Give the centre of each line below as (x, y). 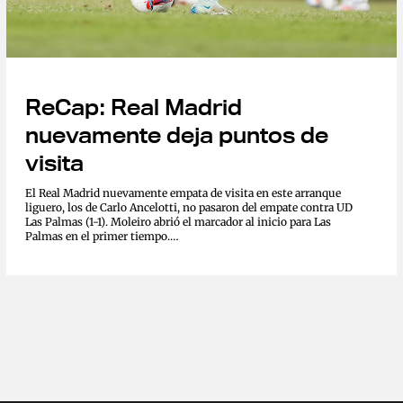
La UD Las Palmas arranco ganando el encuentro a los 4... (170, 265)
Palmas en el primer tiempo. (97, 237)
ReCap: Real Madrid (133, 107)
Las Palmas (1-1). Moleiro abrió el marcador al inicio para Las (179, 222)
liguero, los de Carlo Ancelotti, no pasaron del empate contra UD (188, 208)
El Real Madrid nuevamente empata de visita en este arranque (183, 193)
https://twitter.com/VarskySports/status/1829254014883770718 (188, 251)
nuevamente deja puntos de (176, 135)
